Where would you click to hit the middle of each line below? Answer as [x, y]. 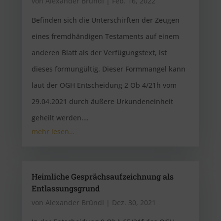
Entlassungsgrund [65, 188]
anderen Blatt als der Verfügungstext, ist [99, 53]
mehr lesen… [53, 131]
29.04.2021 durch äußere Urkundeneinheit [102, 101]
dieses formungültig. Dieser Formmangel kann [108, 69]
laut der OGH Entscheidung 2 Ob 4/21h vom [104, 85]
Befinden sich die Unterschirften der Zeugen [105, 20]
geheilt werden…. [60, 118]
